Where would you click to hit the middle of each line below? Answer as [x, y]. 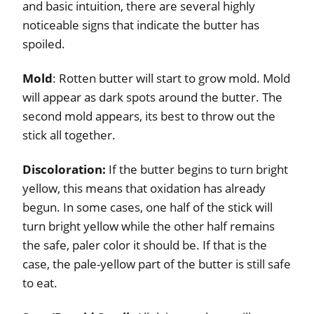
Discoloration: [64, 169]
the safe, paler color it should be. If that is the [145, 245]
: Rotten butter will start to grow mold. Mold [171, 78]
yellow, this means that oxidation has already [144, 188]
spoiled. [44, 43]
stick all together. [69, 135]
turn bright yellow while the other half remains [149, 226]
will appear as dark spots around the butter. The [152, 97]
